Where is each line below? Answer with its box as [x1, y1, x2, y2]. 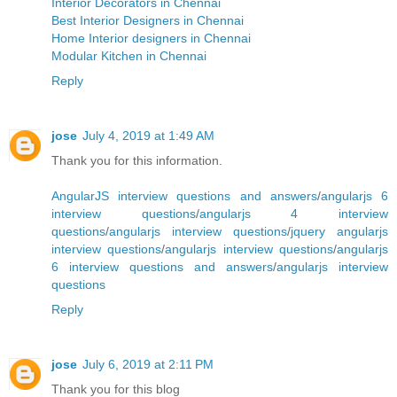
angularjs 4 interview [198, 206, 389, 222]
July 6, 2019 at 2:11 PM [82, 357, 214, 372]
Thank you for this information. [51, 153, 222, 168]
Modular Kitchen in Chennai [51, 49, 206, 64]
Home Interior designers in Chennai [51, 31, 251, 46]
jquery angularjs [291, 224, 388, 239]
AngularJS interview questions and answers [51, 189, 317, 204]
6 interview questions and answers [51, 260, 273, 275]
